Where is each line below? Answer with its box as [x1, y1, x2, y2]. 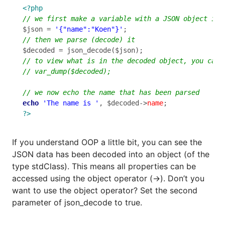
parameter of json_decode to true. [12, 197, 142, 207]
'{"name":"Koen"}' [55, 25, 123, 34]
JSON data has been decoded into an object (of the [12, 149, 209, 159]
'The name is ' [43, 99, 99, 107]
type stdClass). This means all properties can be [12, 161, 196, 171]
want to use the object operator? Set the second [12, 185, 197, 195]
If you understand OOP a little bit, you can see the [12, 137, 202, 147]
